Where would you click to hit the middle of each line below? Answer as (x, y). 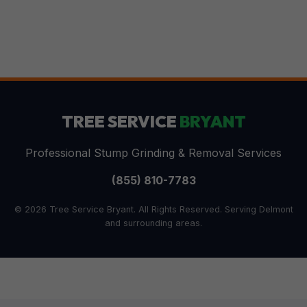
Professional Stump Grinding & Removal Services (153, 153)
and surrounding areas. (153, 223)
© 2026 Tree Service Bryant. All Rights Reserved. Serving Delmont (153, 209)
